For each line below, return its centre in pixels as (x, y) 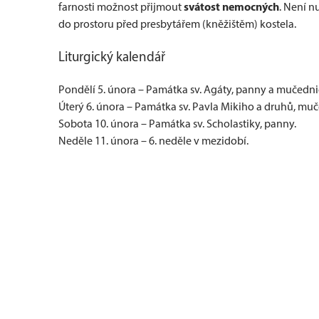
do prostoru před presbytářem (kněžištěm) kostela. (177, 24)
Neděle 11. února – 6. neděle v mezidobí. (153, 141)
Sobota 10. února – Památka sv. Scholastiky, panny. (177, 124)
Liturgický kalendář (112, 57)
